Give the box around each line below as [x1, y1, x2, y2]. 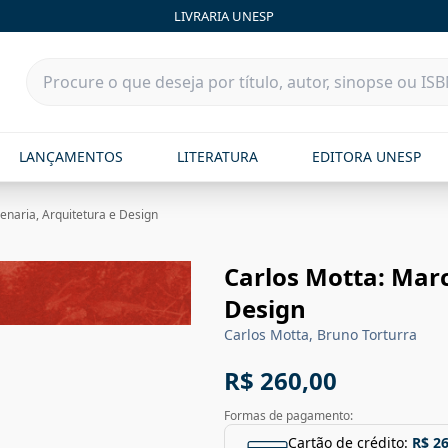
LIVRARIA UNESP [174, 6, 274, 25]
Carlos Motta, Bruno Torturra [224, 325, 417, 344]
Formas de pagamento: [224, 407, 353, 424]
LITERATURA [176, 147, 258, 166]
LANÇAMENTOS [18, 147, 123, 166]
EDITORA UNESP [312, 147, 422, 166]
